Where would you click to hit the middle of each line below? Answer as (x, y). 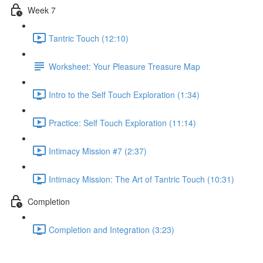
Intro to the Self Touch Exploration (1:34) (124, 94)
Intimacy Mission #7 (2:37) (98, 151)
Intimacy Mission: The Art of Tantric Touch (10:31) (141, 179)
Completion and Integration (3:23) (112, 229)
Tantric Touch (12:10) (89, 38)
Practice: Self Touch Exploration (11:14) (122, 122)
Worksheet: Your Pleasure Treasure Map (124, 66)
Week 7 (42, 10)
